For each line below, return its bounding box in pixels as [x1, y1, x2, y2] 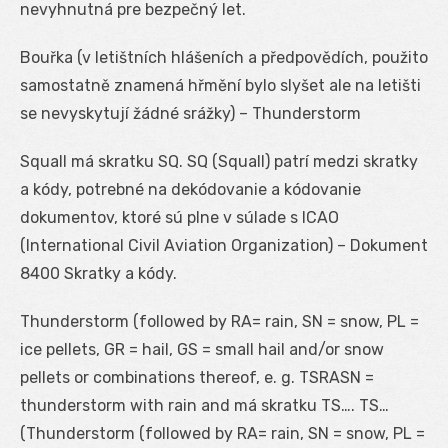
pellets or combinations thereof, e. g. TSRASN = [20, 367, 374, 387]
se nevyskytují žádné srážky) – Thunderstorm [20, 103, 361, 123]
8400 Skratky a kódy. [20, 263, 177, 283]
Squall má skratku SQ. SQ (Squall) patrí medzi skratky [20, 151, 418, 171]
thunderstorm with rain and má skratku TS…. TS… [20, 395, 389, 415]
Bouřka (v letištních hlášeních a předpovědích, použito [20, 47, 428, 67]
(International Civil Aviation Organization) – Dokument [20, 235, 428, 255]
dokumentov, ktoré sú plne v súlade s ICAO [20, 207, 339, 227]
